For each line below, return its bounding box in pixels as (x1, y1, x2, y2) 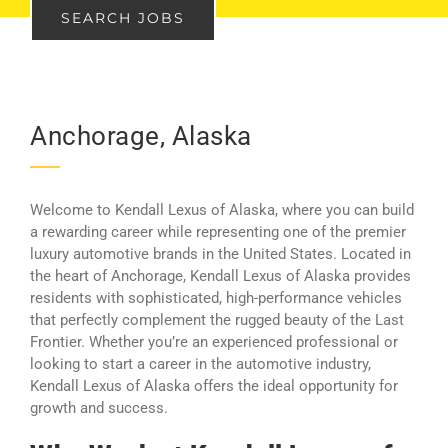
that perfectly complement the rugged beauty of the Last (30, 311, 404, 330)
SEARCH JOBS (61, 8, 185, 27)
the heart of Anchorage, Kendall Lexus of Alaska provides (30, 267, 411, 286)
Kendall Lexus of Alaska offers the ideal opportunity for (30, 377, 398, 396)
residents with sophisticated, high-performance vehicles (30, 289, 402, 308)
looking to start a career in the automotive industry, (30, 355, 371, 374)
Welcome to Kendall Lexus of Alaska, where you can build (30, 201, 414, 220)
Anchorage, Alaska (30, 120, 252, 151)
